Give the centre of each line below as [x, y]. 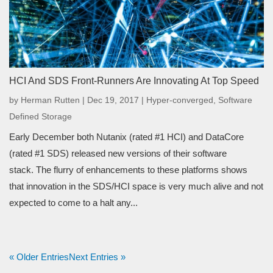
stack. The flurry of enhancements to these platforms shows [128, 169]
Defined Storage [41, 116]
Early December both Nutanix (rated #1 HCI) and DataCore [126, 136]
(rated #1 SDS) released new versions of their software [118, 153]
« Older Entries [39, 257]
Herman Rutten [50, 100]
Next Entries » [97, 257]
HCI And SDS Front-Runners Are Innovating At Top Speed [134, 80]
